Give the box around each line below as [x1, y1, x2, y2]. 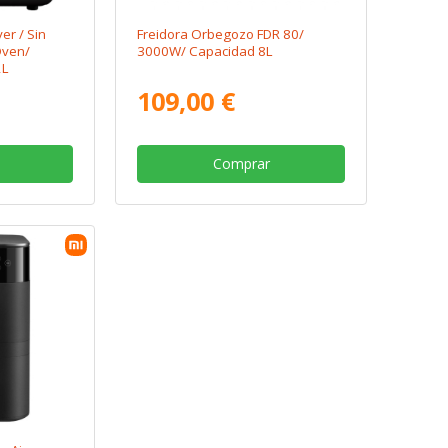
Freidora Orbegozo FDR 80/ [137, 25, 305, 43]
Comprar [212, 153, 270, 173]
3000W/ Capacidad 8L [137, 42, 274, 60]
